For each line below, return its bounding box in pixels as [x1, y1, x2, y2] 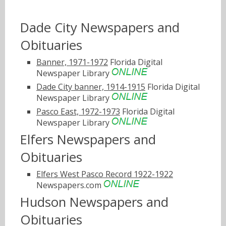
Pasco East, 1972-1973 [36, 105, 120, 117]
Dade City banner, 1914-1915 [36, 81, 145, 93]
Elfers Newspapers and [20, 130, 156, 148]
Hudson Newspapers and [20, 193, 168, 211]
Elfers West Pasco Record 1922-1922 [36, 168, 173, 180]
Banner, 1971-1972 [36, 56, 108, 68]
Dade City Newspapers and [20, 19, 180, 37]
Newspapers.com [36, 180, 103, 191]
